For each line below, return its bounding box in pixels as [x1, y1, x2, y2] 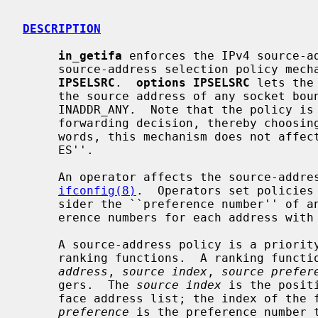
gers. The [58, 278, 136, 292]
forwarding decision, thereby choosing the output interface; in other [23, 116, 58, 130]
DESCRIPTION [23, 21, 101, 35]
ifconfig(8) [58, 183, 136, 197]
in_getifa [58, 48, 122, 62]
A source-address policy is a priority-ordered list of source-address [23, 237, 58, 251]
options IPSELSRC [136, 75, 250, 89]
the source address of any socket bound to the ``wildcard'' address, [23, 89, 58, 103]
